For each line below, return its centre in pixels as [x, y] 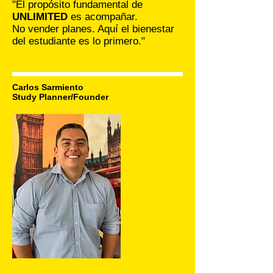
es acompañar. [103, 17]
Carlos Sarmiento [48, 87]
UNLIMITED [40, 17]
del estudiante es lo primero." [79, 41]
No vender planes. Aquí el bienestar [93, 29]
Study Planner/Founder [60, 97]
